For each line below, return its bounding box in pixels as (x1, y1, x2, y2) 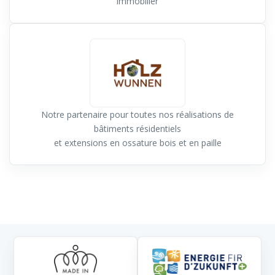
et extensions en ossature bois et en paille (53, 137, 222, 149)
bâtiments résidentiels (94, 123, 181, 135)
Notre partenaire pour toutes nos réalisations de (41, 109, 234, 121)
